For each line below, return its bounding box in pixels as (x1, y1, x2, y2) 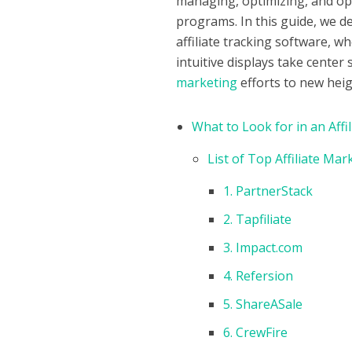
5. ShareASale (223, 295, 303, 313)
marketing (176, 74, 238, 92)
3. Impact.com (223, 239, 303, 257)
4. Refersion (223, 267, 294, 285)
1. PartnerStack (223, 182, 313, 200)
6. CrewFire (223, 324, 288, 342)
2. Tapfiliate (223, 211, 292, 229)
